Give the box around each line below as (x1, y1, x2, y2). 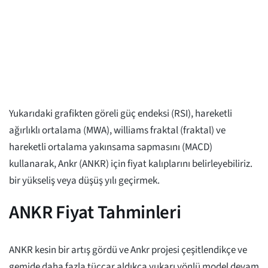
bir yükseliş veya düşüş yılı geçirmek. (9, 173, 160, 188)
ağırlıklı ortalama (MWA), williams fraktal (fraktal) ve (9, 123, 226, 138)
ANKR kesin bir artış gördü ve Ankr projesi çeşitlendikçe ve (9, 243, 247, 258)
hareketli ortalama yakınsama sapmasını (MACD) (9, 140, 212, 155)
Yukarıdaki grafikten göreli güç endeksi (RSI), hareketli (9, 106, 232, 121)
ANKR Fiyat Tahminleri (9, 199, 181, 226)
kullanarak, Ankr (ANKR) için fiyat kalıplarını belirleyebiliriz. (9, 157, 252, 172)
